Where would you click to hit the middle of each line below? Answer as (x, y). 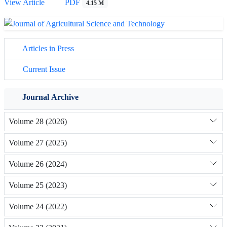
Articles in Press (47, 48)
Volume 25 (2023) (38, 185)
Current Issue (43, 69)
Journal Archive (50, 97)
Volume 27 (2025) (38, 143)
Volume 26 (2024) (38, 164)
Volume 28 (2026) (38, 122)
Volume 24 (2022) (38, 207)
